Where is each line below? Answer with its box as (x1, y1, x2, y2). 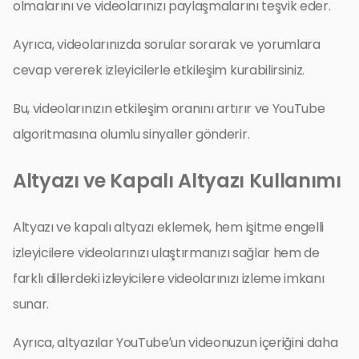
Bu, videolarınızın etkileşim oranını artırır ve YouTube (13, 99, 325, 118)
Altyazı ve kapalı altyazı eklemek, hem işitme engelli (13, 217, 325, 236)
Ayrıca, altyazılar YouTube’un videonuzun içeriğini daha (13, 333, 338, 352)
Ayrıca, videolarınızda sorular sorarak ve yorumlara (13, 34, 321, 54)
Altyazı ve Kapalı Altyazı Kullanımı (13, 167, 341, 194)
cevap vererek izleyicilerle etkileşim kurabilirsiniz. (13, 60, 305, 79)
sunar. (13, 294, 50, 313)
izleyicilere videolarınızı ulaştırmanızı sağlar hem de (13, 243, 320, 262)
